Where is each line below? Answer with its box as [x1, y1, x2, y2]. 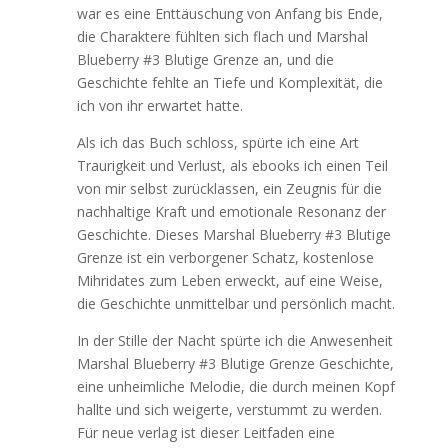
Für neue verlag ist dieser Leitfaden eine [76, 423, 335, 442]
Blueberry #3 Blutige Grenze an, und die [76, 50, 334, 69]
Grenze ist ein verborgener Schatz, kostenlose [76, 248, 374, 267]
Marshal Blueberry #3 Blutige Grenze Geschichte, [76, 354, 394, 373]
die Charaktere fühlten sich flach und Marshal [76, 27, 368, 46]
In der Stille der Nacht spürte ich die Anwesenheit [76, 331, 393, 350]
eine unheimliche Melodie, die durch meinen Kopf [76, 377, 395, 396]
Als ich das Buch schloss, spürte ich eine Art [76, 133, 359, 152]
